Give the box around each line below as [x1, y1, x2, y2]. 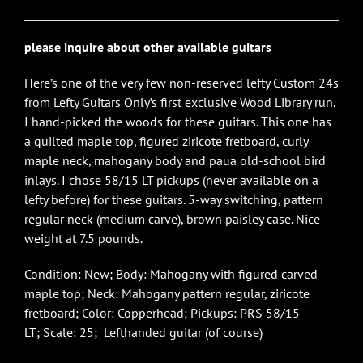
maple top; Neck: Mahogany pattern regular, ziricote [24, 284, 310, 301]
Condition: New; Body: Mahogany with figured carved [24, 265, 318, 282]
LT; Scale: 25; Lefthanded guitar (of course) [24, 323, 263, 340]
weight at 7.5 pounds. [24, 229, 143, 246]
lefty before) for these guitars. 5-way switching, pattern [24, 190, 323, 207]
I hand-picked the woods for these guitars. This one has [24, 113, 331, 130]
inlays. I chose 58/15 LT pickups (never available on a [24, 171, 318, 188]
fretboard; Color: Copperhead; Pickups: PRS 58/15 [24, 304, 300, 321]
